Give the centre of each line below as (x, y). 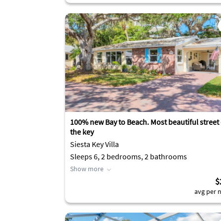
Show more (87, 169)
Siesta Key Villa (94, 144)
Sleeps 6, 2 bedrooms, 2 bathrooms (129, 156)
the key (82, 132)
